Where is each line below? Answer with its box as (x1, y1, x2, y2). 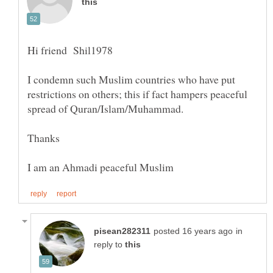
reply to (94, 240, 125, 250)
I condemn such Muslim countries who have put (27, 71, 235, 87)
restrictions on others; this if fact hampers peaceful (27, 86, 247, 101)
